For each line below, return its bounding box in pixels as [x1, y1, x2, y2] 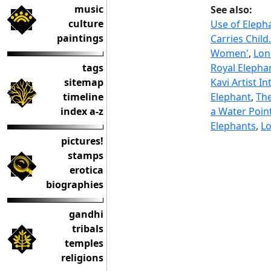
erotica [70, 163, 103, 177]
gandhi [69, 207, 103, 221]
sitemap [64, 76, 103, 89]
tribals [72, 222, 103, 235]
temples [65, 237, 103, 250]
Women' [211, 47, 249, 60]
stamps [68, 149, 103, 162]
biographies [46, 178, 103, 191]
